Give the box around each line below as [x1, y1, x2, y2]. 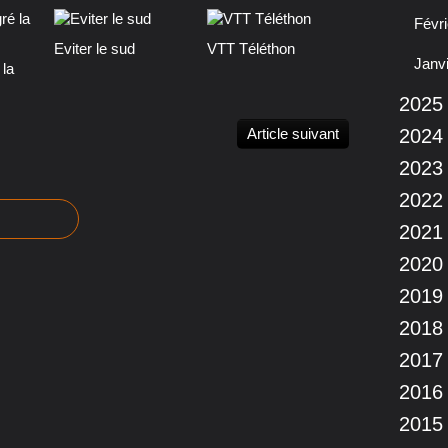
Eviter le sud [54, 40, 135, 58]
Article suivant [247, 125, 339, 143]
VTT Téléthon [206, 40, 295, 58]
